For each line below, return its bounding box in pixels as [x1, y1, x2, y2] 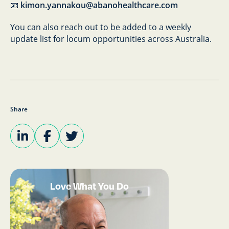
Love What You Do [50, 180, 129, 192]
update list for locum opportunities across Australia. [10, 33, 212, 44]
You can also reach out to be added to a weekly [10, 21, 191, 33]
